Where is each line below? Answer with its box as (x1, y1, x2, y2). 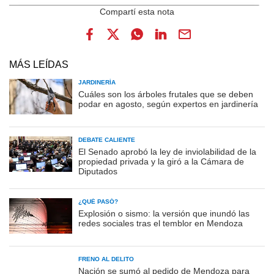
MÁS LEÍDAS (9, 59, 68, 70)
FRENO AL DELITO (78, 255, 134, 262)
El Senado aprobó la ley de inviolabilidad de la (78, 146, 256, 157)
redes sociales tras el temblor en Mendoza (78, 218, 243, 228)
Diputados (78, 166, 117, 176)
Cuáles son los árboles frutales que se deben (78, 89, 253, 99)
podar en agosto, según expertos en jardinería (78, 98, 258, 109)
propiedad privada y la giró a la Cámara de (78, 156, 244, 166)
